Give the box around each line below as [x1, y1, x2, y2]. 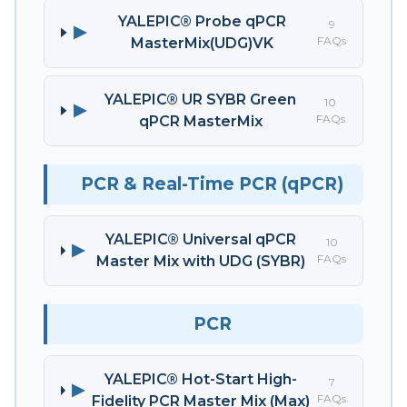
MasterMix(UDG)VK [130, 34, 273, 52]
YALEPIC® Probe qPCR [117, 12, 286, 30]
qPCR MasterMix [138, 112, 263, 130]
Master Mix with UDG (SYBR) [96, 252, 306, 270]
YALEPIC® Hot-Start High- [104, 370, 298, 388]
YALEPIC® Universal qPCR [105, 230, 297, 248]
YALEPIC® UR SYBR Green [104, 90, 297, 108]
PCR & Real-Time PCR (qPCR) [81, 173, 343, 194]
